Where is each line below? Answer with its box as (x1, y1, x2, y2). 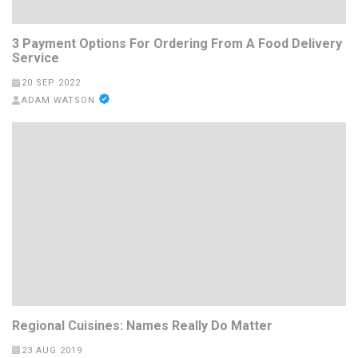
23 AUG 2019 (21, 344, 82, 356)
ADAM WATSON (21, 95, 95, 106)
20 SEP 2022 (21, 78, 81, 89)
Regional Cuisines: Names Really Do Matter (12, 317, 272, 333)
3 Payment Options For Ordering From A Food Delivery (12, 36, 342, 52)
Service (12, 50, 59, 66)
